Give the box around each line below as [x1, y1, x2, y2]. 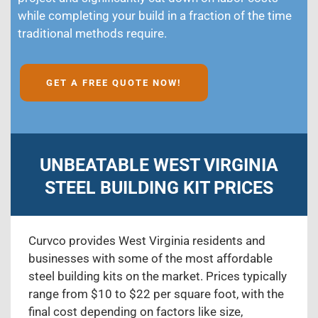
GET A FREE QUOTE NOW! [46, 77, 182, 89]
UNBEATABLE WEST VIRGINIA [40, 155, 278, 176]
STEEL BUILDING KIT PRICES [45, 177, 273, 199]
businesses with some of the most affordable [28, 251, 273, 266]
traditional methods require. [18, 26, 167, 41]
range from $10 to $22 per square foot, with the [28, 287, 284, 302]
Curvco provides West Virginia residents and [28, 234, 265, 248]
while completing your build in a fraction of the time [18, 9, 292, 23]
